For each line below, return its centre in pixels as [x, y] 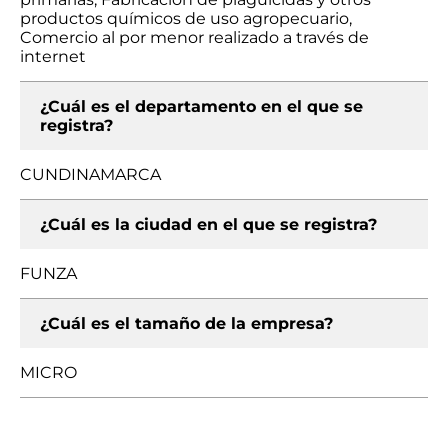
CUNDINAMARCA [90, 174]
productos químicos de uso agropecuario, [186, 18]
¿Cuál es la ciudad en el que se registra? [208, 224]
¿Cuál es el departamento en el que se [201, 106]
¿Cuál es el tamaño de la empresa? [186, 323]
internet [53, 56]
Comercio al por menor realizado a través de [194, 37]
